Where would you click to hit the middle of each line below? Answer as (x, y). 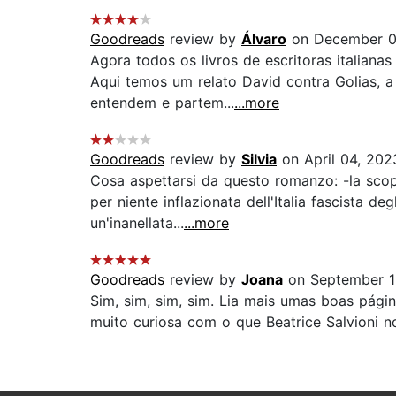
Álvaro (264, 39)
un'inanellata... (137, 223)
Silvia (259, 160)
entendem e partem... (162, 103)
